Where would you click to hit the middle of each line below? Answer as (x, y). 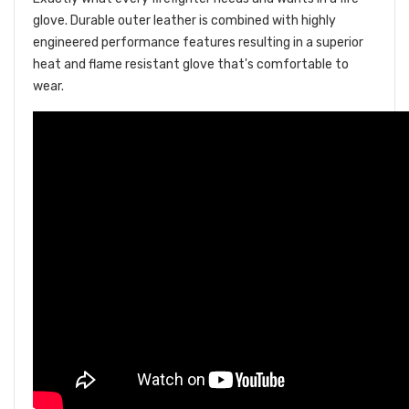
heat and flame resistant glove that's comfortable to (191, 65)
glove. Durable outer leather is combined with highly (184, 21)
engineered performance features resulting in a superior (198, 43)
